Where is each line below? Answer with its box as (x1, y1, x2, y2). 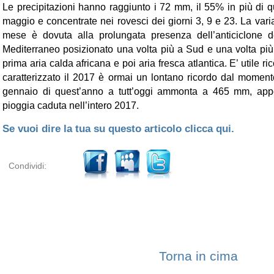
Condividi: (9, 161, 46, 171)
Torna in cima (158, 249, 238, 264)
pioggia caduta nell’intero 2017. (2, 100, 139, 111)
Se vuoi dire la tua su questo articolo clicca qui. (2, 123, 234, 135)
